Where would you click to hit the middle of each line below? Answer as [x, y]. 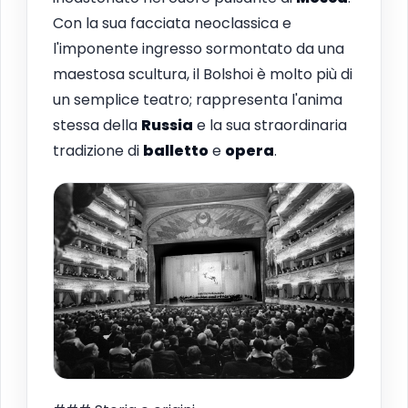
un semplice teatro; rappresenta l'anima [198, 99]
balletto [176, 150]
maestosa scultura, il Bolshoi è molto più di [203, 74]
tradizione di [98, 150]
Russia [167, 125]
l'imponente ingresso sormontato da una [199, 48]
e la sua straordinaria [270, 125]
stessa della [97, 125]
